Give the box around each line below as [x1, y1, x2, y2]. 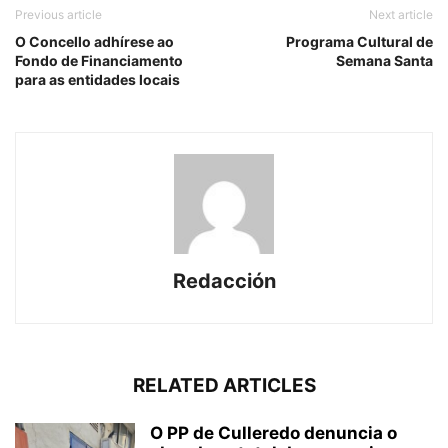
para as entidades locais [15, 71, 180, 89]
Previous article [15, 7, 102, 23]
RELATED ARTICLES [132, 374, 316, 398]
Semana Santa [336, 52, 433, 70]
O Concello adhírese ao [15, 33, 174, 51]
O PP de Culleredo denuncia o [150, 423, 397, 444]
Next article [369, 7, 433, 23]
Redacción [172, 269, 276, 294]
